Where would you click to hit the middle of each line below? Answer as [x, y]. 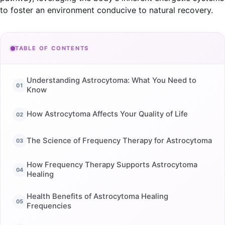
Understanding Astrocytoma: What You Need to [111, 80]
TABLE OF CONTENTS [52, 48]
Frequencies [49, 206]
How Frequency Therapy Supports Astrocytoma [112, 165]
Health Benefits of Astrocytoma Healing [97, 196]
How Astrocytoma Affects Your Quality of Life [107, 114]
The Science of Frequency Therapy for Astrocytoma [119, 140]
